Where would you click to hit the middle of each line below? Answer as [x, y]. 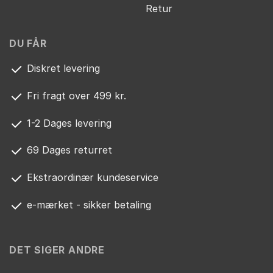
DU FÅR [28, 43]
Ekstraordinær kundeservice [91, 178]
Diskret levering [62, 69]
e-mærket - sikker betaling [87, 205]
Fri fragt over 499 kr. [75, 96]
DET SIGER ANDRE [57, 250]
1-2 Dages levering [68, 123]
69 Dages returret [68, 150]
